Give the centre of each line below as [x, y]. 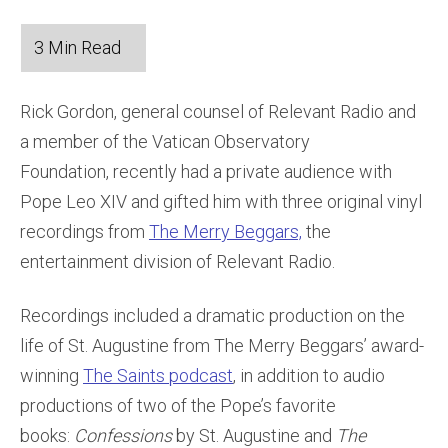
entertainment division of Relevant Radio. [177, 261]
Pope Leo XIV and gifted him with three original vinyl [221, 201]
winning [51, 375]
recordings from [84, 231]
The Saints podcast [158, 375]
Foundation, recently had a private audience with [206, 171]
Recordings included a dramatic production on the [212, 315]
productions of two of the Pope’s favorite [178, 405]
